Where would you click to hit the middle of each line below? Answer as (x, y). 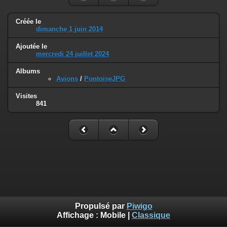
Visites (26, 96)
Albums (28, 71)
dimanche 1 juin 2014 (69, 29)
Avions (67, 79)
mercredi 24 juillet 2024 (72, 54)
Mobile (113, 215)
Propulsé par (101, 206)
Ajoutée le (31, 46)
